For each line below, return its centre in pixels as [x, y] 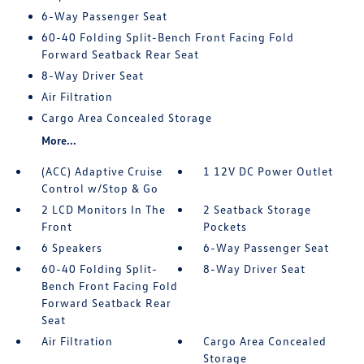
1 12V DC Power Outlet [269, 171]
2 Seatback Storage [258, 209]
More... [58, 140]
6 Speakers [71, 247]
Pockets [225, 226]
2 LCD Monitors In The [103, 209]
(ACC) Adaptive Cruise [102, 171]
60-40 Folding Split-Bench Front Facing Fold [167, 37]
